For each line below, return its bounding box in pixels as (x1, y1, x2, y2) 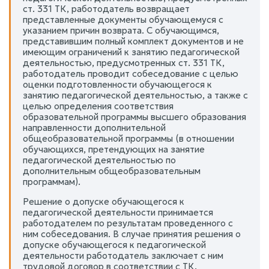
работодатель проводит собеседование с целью (23, 67, 238, 79)
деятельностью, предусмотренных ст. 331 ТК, (23, 56, 225, 68)
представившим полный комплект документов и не (23, 35, 244, 47)
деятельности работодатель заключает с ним (23, 249, 223, 261)
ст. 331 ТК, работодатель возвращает (23, 2, 190, 14)
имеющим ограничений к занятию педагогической (23, 46, 240, 58)
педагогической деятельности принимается (23, 206, 213, 218)
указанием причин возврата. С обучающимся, (23, 24, 219, 36)
